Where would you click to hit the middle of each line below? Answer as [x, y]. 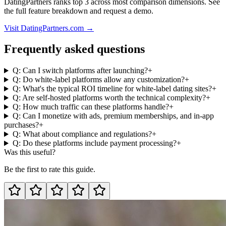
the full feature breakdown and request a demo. [79, 11]
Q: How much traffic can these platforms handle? [91, 107]
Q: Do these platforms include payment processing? [94, 143]
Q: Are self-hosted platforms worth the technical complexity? [109, 98]
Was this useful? [30, 152]
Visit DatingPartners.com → [49, 28]
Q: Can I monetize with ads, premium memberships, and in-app [113, 116]
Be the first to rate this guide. [50, 169]
